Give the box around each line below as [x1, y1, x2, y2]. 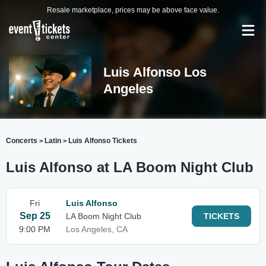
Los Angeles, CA [66, 224, 128, 234]
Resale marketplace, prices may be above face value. [47, 6, 219, 14]
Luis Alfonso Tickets [68, 137, 137, 145]
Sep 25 [19, 211, 50, 221]
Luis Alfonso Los [103, 65, 207, 80]
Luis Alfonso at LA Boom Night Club [6, 159, 254, 175]
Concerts [6, 137, 37, 145]
